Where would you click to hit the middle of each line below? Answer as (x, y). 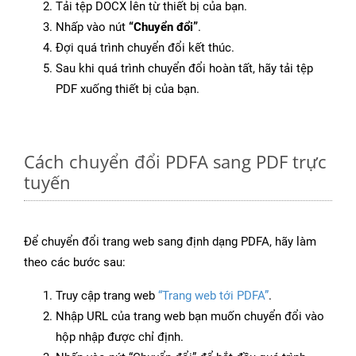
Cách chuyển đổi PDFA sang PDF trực (175, 162)
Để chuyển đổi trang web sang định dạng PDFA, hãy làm (170, 242)
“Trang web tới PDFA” (213, 296)
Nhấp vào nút (92, 27)
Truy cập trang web (107, 296)
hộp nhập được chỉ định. (120, 337)
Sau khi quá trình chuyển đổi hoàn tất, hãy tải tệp (184, 69)
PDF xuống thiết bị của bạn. (128, 89)
